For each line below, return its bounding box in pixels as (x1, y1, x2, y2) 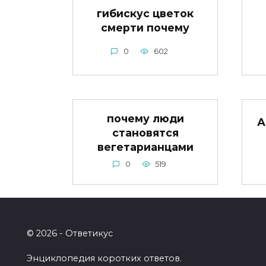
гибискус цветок (97, 7, 194, 20)
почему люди (106, 112, 184, 125)
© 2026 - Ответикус (27, 228, 113, 239)
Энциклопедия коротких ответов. (27, 253, 182, 264)
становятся (112, 126, 179, 140)
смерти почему (101, 21, 189, 34)
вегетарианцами (97, 141, 194, 154)
